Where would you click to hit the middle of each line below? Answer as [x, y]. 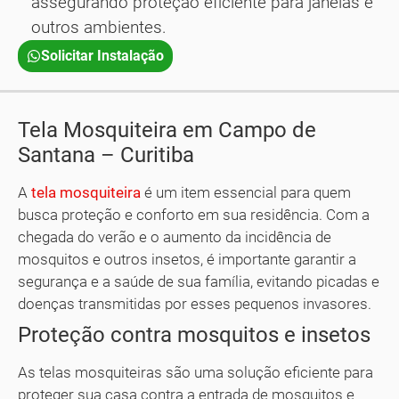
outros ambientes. [99, 28]
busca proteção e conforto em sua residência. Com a [194, 215]
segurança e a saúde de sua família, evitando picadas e [199, 282]
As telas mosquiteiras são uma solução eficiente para [195, 373]
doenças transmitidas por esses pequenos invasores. [195, 304]
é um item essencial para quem [246, 193]
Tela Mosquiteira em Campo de [167, 130]
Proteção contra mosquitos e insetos [194, 335]
